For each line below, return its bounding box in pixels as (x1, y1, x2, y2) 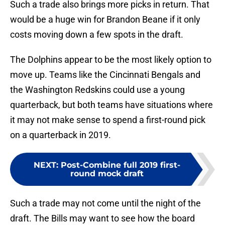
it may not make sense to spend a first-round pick (10, 115, 205, 126)
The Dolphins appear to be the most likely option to (10, 54, 211, 65)
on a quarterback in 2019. (10, 130, 111, 141)
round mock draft (70, 169, 144, 179)
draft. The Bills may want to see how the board (10, 213, 195, 224)
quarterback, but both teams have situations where (10, 99, 213, 110)
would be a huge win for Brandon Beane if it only (10, 14, 200, 25)
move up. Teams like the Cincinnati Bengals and (10, 69, 200, 80)
